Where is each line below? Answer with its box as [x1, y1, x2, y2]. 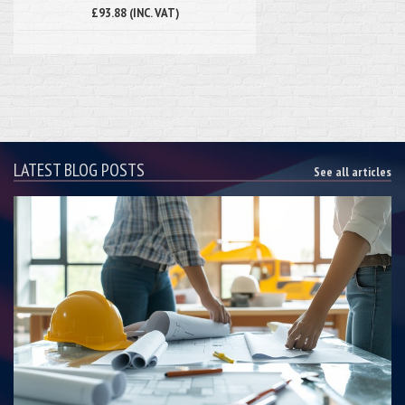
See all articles [314, 163, 391, 180]
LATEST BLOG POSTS [14, 157, 145, 182]
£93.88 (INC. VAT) [90, 5, 179, 20]
